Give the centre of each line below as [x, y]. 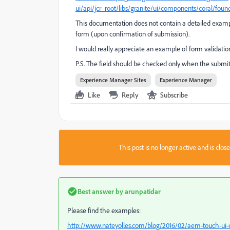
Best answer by [100, 191]
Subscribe [174, 95]
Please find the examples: [104, 210]
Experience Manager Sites [113, 80]
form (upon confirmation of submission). [132, 34]
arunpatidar [142, 191]
